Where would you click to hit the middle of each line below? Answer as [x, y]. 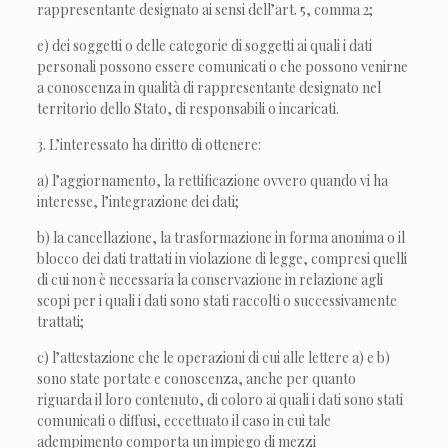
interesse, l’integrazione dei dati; [138, 201]
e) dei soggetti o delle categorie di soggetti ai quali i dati [205, 45]
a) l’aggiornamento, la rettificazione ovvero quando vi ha [213, 180]
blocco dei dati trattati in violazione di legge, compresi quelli [222, 258]
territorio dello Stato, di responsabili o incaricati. [188, 108]
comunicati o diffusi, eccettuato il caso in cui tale [184, 420]
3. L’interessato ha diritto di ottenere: [149, 144]
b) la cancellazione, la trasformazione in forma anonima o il [221, 237]
